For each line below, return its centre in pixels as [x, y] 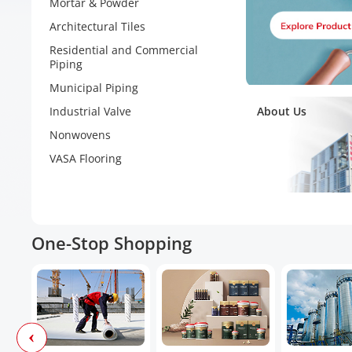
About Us [282, 111]
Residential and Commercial [124, 50]
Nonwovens [80, 135]
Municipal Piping [94, 88]
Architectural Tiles [97, 26]
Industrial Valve [90, 111]
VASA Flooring [86, 158]
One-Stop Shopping [112, 243]
